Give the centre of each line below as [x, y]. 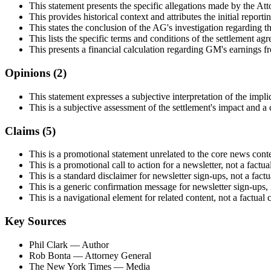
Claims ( [25, 131]
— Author [88, 244]
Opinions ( [31, 73]
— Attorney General [111, 255]
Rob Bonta [50, 255]
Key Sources [35, 221]
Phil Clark [48, 244]
